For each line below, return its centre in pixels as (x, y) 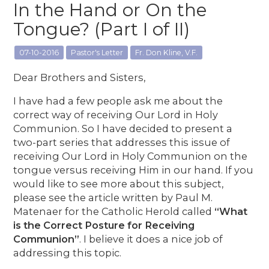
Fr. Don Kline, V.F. (167, 53)
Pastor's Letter (97, 53)
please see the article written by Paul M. (113, 198)
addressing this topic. (68, 253)
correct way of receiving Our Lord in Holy (116, 115)
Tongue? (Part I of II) (102, 29)
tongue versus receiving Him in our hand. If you (134, 170)
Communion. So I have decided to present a (123, 129)
